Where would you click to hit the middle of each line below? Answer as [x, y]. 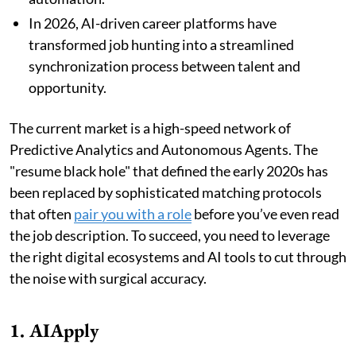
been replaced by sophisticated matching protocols [166, 192]
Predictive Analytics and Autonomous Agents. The [164, 149]
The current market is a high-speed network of [150, 128]
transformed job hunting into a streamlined [161, 44]
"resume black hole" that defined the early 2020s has [169, 170]
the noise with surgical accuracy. [108, 278]
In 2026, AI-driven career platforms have [153, 23]
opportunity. [68, 87]
